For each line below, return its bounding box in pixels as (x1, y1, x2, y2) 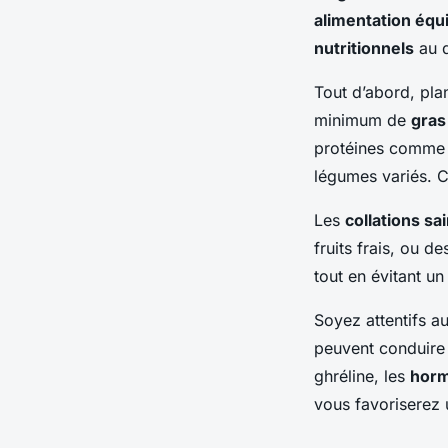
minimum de (314, 109, 411, 130)
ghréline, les (314, 365, 410, 386)
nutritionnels (314, 37, 414, 58)
